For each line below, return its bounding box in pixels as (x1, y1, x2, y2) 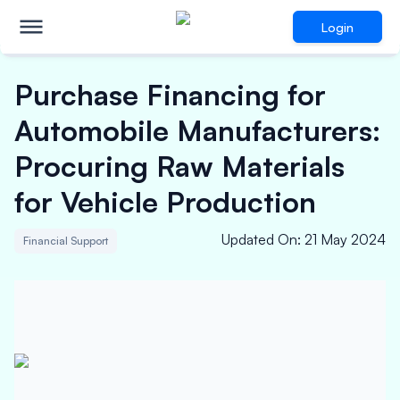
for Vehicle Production (14, 184, 316, 220)
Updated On (221, 230, 297, 248)
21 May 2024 (304, 230, 386, 248)
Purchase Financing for (14, 77, 326, 112)
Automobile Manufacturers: (14, 112, 380, 148)
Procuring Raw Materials (14, 148, 345, 184)
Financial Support (23, 234, 108, 247)
